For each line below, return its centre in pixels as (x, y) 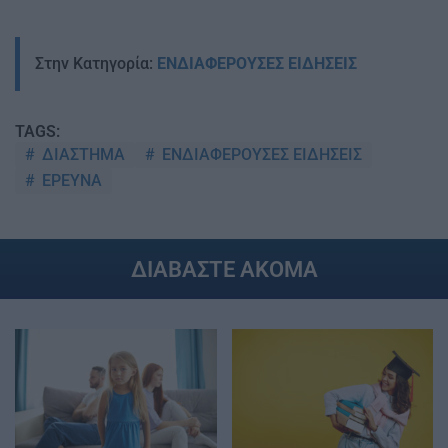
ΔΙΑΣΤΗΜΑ (81, 154)
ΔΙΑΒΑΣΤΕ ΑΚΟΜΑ (224, 268)
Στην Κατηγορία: (96, 63)
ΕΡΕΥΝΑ (70, 180)
